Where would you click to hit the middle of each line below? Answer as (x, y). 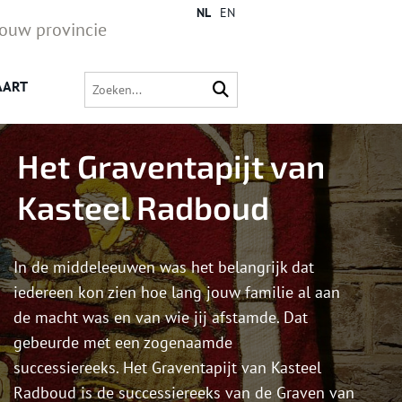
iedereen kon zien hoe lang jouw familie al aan (177, 293)
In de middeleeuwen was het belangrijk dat (164, 267)
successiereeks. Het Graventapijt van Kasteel (167, 368)
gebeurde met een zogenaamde (123, 343)
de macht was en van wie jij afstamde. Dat (161, 318)
